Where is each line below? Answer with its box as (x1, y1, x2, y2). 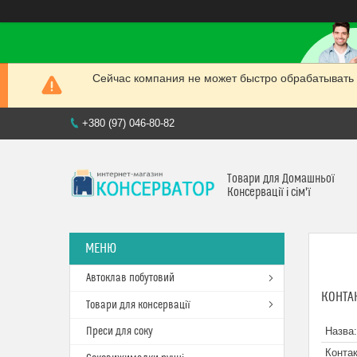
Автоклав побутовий (86, 272, 175, 284)
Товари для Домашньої (227, 172, 335, 186)
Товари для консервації (86, 299, 190, 312)
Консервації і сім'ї (227, 186, 311, 199)
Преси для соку (86, 325, 153, 338)
